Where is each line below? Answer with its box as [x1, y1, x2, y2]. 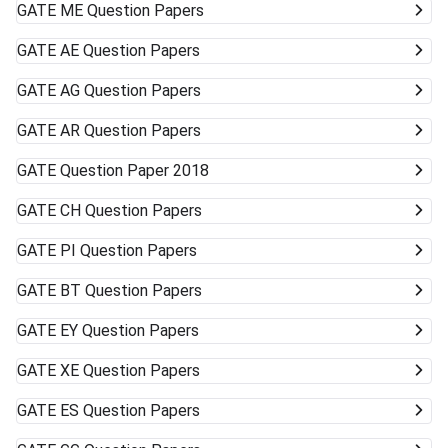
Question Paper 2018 [60, 161, 209, 181]
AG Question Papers [60, 81, 201, 101]
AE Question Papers [60, 41, 200, 61]
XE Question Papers [60, 361, 200, 381]
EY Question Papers [60, 321, 199, 341]
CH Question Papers [60, 201, 202, 221]
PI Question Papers [60, 241, 197, 261]
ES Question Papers [60, 401, 200, 421]
